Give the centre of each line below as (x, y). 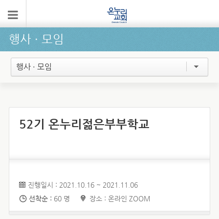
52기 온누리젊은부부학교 (84, 124)
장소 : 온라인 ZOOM (120, 198)
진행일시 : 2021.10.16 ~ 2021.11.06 (83, 185)
